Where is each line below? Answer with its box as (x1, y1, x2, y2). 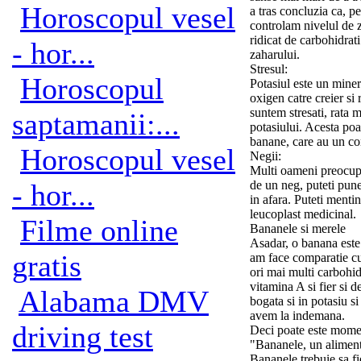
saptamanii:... (12, 107, 180, 141)
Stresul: (250, 62, 288, 76)
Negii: (250, 149, 281, 163)
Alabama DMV (19, 284, 209, 318)
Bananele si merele (250, 222, 346, 235)
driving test (12, 320, 153, 354)
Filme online (20, 214, 178, 247)
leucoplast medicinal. (250, 207, 356, 221)
